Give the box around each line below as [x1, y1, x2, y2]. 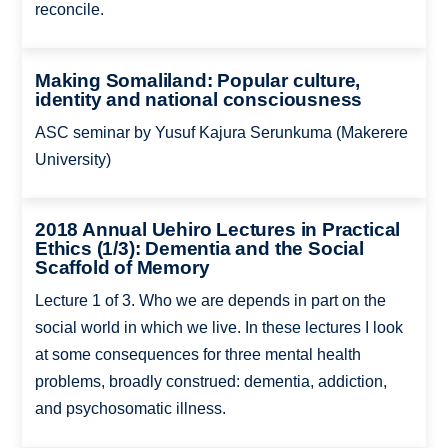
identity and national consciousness [34, 88, 363, 110]
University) [34, 150, 111, 168]
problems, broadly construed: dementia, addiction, [34, 373, 387, 391]
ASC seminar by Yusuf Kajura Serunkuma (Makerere [34, 123, 408, 141]
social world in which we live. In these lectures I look [34, 319, 403, 337]
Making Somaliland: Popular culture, [34, 69, 361, 91]
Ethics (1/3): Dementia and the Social [34, 238, 364, 260]
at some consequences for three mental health [34, 346, 361, 364]
